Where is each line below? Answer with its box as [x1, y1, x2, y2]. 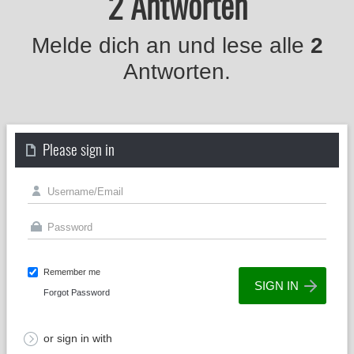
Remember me [43, 267, 100, 277]
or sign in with [43, 332, 112, 345]
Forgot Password [43, 288, 110, 297]
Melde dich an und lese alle [31, 33, 311, 58]
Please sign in [43, 137, 115, 160]
